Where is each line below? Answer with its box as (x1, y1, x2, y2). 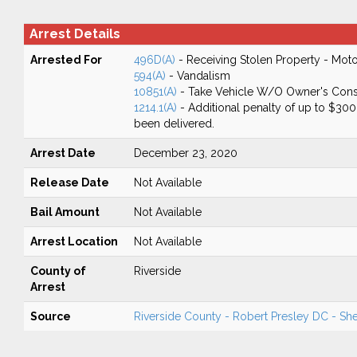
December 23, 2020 (133, 147, 237, 159)
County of (29, 265, 86, 277)
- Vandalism (165, 69, 230, 82)
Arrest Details (29, 26, 120, 41)
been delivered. (133, 117, 214, 130)
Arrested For (29, 53, 102, 66)
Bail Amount (29, 206, 100, 218)
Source (29, 310, 71, 323)
